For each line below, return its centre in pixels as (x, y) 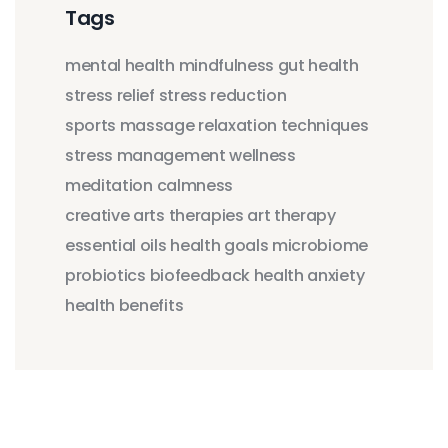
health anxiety (309, 275)
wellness (262, 155)
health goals (219, 245)
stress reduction (222, 95)
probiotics (105, 275)
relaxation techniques (283, 125)
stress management (145, 155)
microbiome (320, 245)
